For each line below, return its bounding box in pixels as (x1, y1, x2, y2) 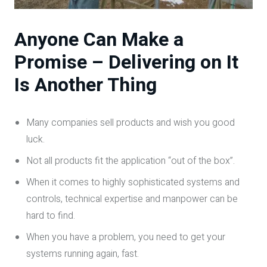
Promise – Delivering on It (14, 48, 238, 76)
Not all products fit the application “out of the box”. (26, 153, 235, 168)
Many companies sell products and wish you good (26, 115, 235, 130)
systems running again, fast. (26, 246, 139, 261)
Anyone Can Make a (14, 25, 184, 54)
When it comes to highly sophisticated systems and (26, 175, 240, 190)
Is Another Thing (14, 70, 157, 99)
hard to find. (26, 208, 75, 223)
